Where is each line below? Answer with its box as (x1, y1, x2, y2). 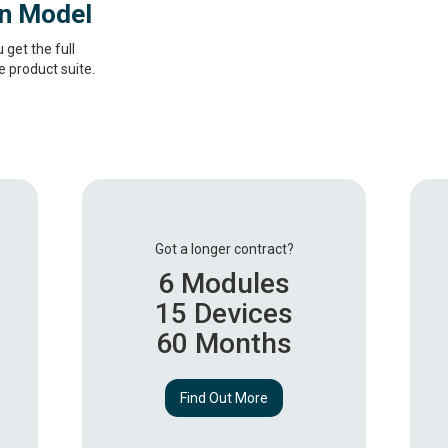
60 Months (156, 327, 292, 361)
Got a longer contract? (154, 241, 294, 258)
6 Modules (158, 267, 290, 301)
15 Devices (155, 297, 293, 331)
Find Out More (180, 390, 268, 407)
